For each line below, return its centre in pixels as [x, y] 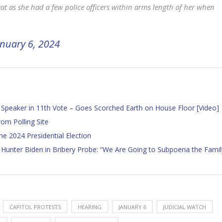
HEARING [90, 207]
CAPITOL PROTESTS [35, 207]
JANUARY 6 [132, 207]
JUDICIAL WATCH [185, 207]
